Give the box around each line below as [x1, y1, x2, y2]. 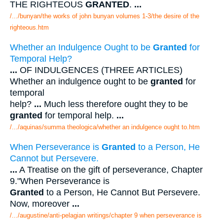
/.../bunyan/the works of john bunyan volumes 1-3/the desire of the [10, 12, 199, 20]
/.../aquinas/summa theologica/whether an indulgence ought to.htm [10, 123, 200, 131]
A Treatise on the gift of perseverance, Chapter [17, 164, 203, 175]
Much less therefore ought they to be [41, 99, 188, 109]
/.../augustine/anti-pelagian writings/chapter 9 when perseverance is [10, 211, 202, 219]
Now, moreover [10, 198, 72, 209]
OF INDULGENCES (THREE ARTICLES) [17, 65, 183, 75]
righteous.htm [10, 24, 49, 32]
